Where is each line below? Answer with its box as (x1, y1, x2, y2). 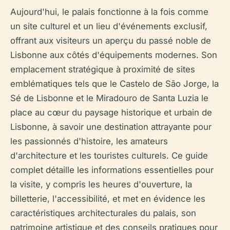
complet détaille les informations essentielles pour (10, 165, 214, 175)
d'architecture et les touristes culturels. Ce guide (10, 150, 208, 161)
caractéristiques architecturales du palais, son (10, 208, 196, 218)
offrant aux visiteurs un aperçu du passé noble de (10, 35, 211, 46)
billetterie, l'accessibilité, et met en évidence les (10, 194, 205, 204)
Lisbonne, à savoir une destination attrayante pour (10, 122, 212, 132)
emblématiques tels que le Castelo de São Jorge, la (10, 79, 219, 89)
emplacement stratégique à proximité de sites (10, 64, 195, 74)
